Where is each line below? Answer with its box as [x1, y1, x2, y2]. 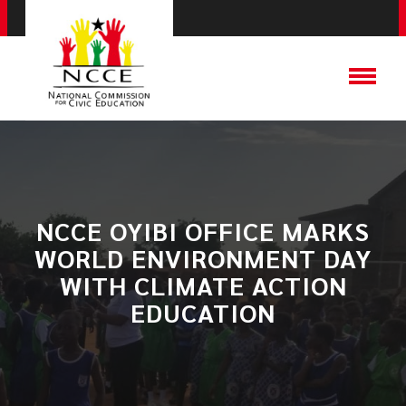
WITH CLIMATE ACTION [59, 268, 347, 301]
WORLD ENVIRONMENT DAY [34, 241, 372, 274]
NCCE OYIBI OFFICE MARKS [36, 214, 370, 246]
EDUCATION [130, 295, 275, 328]
